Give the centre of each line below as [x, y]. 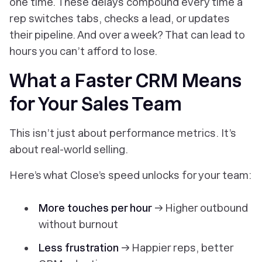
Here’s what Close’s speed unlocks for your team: [130, 175]
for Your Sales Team [96, 104]
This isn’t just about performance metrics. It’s [123, 133]
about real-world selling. [69, 149]
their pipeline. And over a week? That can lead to [127, 35]
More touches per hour [95, 208]
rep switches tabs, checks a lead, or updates [120, 18]
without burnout [78, 224]
